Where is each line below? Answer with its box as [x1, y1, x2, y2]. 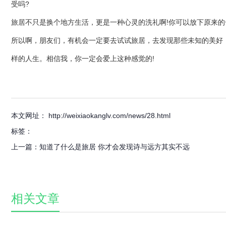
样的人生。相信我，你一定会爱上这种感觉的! [11, 54, 154, 63]
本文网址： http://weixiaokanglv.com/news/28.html [11, 111, 171, 120]
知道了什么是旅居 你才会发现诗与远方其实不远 [39, 142, 190, 151]
